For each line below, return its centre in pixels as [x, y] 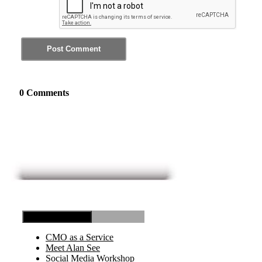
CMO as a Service [80, 237]
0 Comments [44, 92]
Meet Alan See [73, 248]
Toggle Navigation [57, 217]
